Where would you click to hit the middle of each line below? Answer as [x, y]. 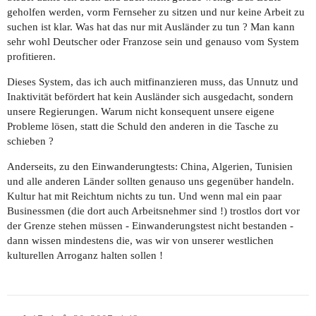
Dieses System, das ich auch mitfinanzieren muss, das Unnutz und [153, 82]
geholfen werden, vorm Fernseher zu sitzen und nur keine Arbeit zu [156, 12]
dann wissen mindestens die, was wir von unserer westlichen [140, 241]
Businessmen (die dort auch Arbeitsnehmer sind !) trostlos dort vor [153, 211]
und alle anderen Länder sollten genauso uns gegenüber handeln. [151, 182]
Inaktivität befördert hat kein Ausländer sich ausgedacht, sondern [150, 97]
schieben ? [30, 141]
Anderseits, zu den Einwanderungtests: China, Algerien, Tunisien [150, 167]
